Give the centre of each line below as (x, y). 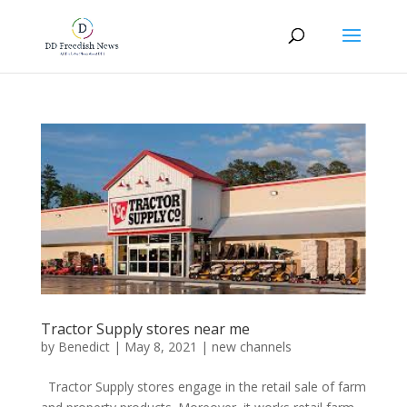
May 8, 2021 (160, 347)
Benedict (84, 347)
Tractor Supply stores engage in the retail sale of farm (203, 387)
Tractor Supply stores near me (145, 329)
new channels (251, 347)
